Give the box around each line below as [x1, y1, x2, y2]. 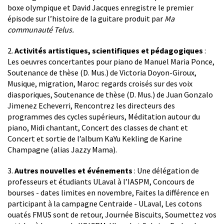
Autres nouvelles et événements [14, 165, 132, 175]
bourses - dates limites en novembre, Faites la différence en [7, 187, 209, 197]
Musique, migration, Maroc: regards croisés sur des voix [7, 78, 192, 88]
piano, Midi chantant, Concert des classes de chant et [7, 122, 188, 132]
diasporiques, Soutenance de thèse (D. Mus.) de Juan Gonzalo [7, 89, 213, 99]
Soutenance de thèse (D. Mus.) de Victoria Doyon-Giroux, [7, 67, 196, 77]
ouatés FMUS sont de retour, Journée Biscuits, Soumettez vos [7, 209, 216, 219]
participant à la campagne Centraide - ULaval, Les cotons [7, 198, 202, 208]
